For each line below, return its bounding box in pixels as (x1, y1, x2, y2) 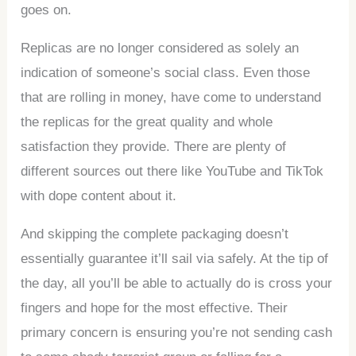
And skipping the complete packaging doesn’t (21, 226, 289, 242)
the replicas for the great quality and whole (21, 114, 273, 130)
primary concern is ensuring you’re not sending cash (21, 324, 333, 340)
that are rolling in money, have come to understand (21, 89, 322, 105)
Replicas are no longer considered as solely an (21, 40, 300, 56)
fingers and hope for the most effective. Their (21, 300, 288, 315)
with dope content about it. (21, 188, 177, 203)
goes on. (21, 2, 72, 17)
